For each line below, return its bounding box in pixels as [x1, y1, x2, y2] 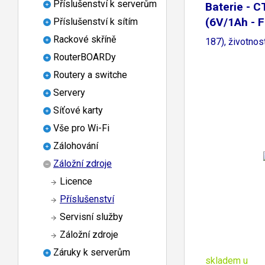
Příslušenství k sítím [53, 15, 138, 27]
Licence [60, 175, 92, 187]
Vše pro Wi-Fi [53, 122, 109, 134]
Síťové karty [53, 104, 103, 116]
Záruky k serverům [53, 246, 130, 258]
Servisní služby [60, 211, 123, 222]
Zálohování [53, 140, 98, 151]
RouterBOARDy [53, 51, 116, 63]
